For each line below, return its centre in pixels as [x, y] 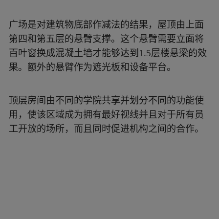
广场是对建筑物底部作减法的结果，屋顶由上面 [106, 25]
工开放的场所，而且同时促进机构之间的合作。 [106, 129]
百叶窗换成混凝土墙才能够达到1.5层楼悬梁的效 [108, 53]
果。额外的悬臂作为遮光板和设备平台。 [92, 67]
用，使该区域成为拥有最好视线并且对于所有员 [106, 115]
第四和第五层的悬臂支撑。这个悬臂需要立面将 [106, 39]
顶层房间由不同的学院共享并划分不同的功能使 [106, 101]
